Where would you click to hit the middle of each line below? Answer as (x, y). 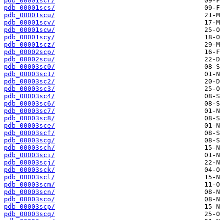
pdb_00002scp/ (29, 52)
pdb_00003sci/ (29, 155)
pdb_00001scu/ (29, 15)
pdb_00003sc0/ (29, 67)
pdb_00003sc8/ (29, 118)
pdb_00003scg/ (29, 140)
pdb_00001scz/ (29, 45)
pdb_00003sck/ (29, 170)
